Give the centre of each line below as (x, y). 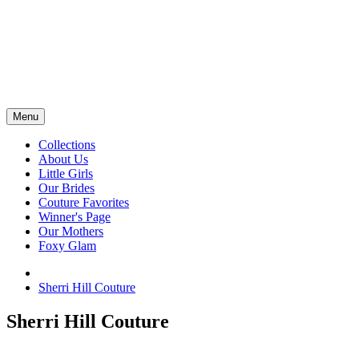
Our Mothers (71, 231)
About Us (63, 159)
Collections (67, 145)
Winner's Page (75, 217)
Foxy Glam (67, 246)
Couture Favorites (84, 202)
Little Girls (66, 173)
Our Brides (67, 188)
